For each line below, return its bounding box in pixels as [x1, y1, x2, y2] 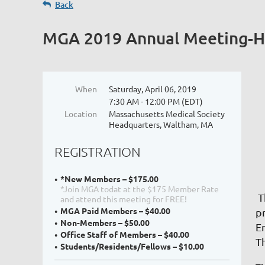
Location [64, 108, 97, 119]
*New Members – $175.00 [60, 173, 159, 185]
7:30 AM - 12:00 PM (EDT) [109, 96, 203, 106]
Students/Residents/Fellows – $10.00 [60, 241, 204, 252]
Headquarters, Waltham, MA [109, 119, 213, 130]
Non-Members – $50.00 [60, 217, 150, 228]
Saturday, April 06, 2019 [109, 83, 196, 94]
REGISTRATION [54, 144, 141, 160]
